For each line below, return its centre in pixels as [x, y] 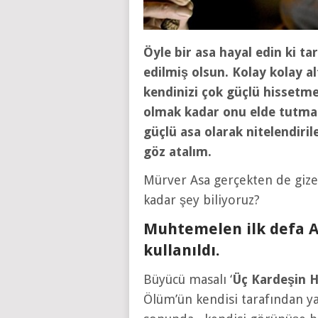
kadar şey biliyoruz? [202, 200]
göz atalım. [177, 152]
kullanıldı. [182, 251]
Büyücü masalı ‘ [188, 280]
